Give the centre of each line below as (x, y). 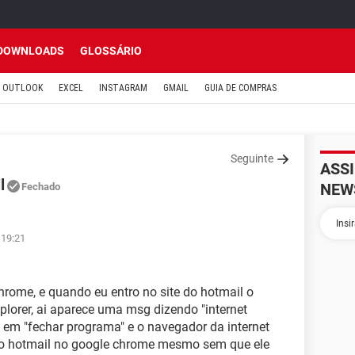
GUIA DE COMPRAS (240, 88)
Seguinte (252, 158)
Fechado (41, 187)
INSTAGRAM (123, 88)
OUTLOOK (23, 88)
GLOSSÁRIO (111, 51)
